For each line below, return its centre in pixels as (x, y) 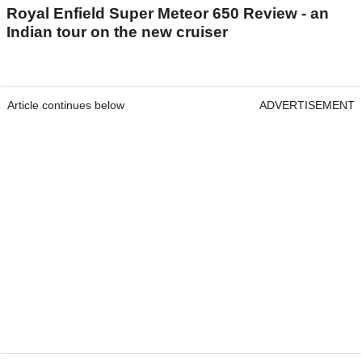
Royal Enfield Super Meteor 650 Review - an (168, 13)
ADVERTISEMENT (307, 105)
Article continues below (66, 105)
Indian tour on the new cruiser (117, 32)
